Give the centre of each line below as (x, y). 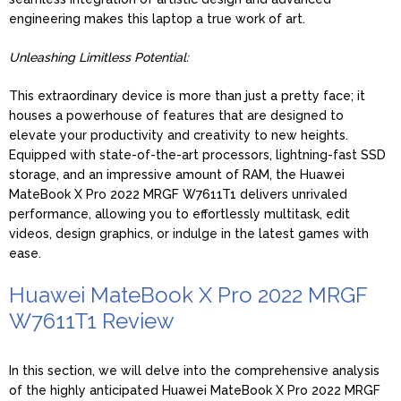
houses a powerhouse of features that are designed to (176, 115)
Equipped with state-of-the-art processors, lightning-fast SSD (197, 154)
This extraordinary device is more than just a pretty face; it (187, 95)
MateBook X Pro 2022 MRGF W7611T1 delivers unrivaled (178, 194)
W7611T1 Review (92, 320)
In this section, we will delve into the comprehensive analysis (194, 370)
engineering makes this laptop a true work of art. (157, 18)
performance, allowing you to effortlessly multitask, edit (179, 213)
